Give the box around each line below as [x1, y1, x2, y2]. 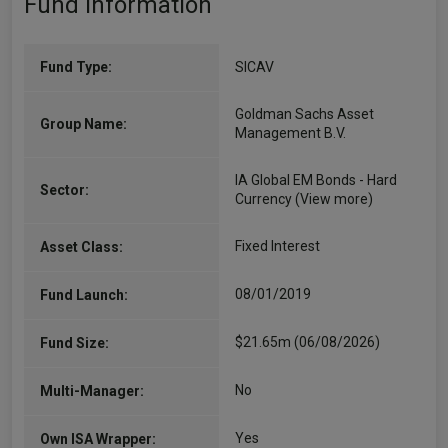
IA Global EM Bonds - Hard [235, 172, 397, 188]
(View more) [295, 191, 373, 207]
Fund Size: [40, 335, 109, 351]
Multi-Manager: [40, 383, 144, 399]
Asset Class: [40, 239, 123, 255]
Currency [235, 191, 295, 207]
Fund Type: [40, 59, 112, 75]
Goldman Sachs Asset [235, 106, 374, 122]
